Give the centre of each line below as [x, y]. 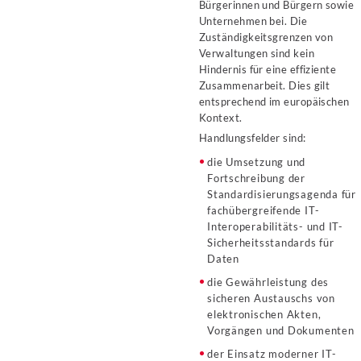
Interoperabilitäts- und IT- [276, 226]
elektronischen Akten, [264, 314]
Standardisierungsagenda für [282, 194]
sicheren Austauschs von [271, 298]
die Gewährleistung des [268, 282]
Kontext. [221, 118]
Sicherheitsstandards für [271, 243]
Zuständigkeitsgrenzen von [266, 37]
